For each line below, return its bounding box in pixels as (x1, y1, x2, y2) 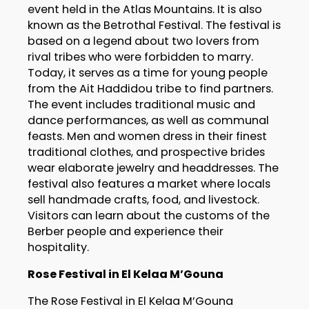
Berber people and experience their (27, 223, 223, 239)
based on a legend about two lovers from (27, 32, 259, 49)
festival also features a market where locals (27, 175, 270, 192)
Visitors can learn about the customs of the (27, 207, 270, 223)
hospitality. (27, 239, 89, 255)
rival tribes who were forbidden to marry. (27, 48, 253, 65)
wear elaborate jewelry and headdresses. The (27, 159, 279, 176)
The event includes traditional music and (27, 96, 255, 112)
